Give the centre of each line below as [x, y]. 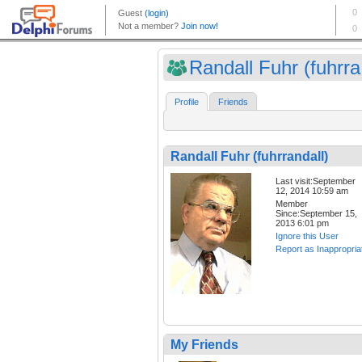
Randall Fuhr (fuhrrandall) [249, 157]
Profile [187, 102]
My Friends [204, 345]
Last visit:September [316, 181]
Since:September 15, [316, 214]
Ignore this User [307, 236]
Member [292, 204]
